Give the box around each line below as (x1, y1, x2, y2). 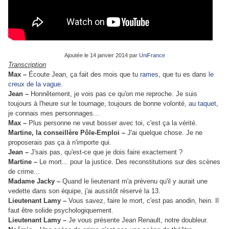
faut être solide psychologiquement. (8, 207, 113, 215)
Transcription (8, 61, 46, 69)
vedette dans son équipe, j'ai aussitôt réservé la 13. (8, 187, 161, 195)
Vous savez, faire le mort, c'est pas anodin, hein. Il (68, 197, 219, 205)
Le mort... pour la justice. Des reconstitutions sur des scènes (39, 158, 220, 166)
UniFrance (139, 52, 165, 59)
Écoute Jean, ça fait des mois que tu (29, 71, 140, 79)
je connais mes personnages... (8, 109, 99, 118)
